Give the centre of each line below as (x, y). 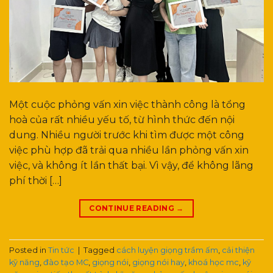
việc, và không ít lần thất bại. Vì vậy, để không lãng (131, 166)
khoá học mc (214, 262)
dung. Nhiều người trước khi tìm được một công (127, 135)
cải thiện (238, 250)
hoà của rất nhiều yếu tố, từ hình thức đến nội (122, 120)
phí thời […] (36, 181)
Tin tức (61, 250)
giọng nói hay (158, 262)
